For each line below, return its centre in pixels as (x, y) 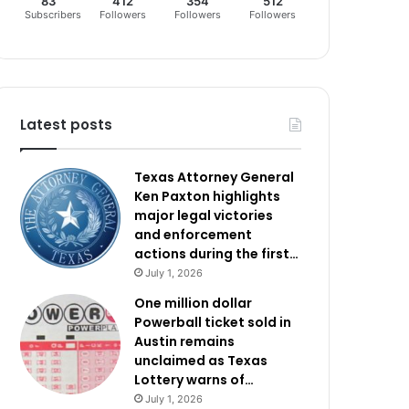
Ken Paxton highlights (208, 196)
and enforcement (194, 235)
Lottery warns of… (194, 380)
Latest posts (67, 125)
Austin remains (185, 341)
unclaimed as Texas (201, 361)
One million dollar (194, 303)
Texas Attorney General (215, 177)
